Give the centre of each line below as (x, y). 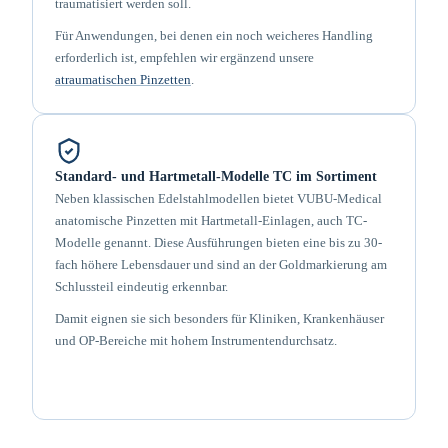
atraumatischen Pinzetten (123, 79)
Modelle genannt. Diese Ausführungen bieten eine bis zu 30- (218, 242)
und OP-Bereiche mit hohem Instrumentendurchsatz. (196, 340)
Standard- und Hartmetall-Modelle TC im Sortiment (216, 176)
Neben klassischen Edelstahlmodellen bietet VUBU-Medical (218, 198)
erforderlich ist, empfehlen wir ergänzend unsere (184, 57)
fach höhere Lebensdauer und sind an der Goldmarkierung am (221, 264)
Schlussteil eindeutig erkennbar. (141, 286)
